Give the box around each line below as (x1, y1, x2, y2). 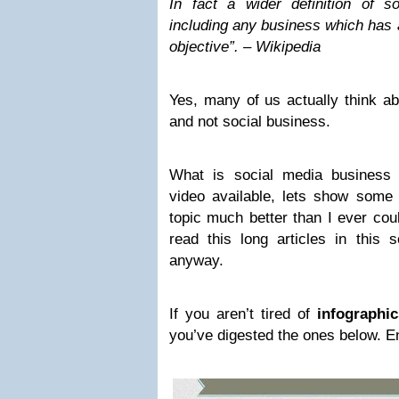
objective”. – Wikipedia (169, 38, 321, 55)
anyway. (169, 252, 224, 269)
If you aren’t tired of (169, 305, 317, 322)
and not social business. (169, 113, 330, 130)
